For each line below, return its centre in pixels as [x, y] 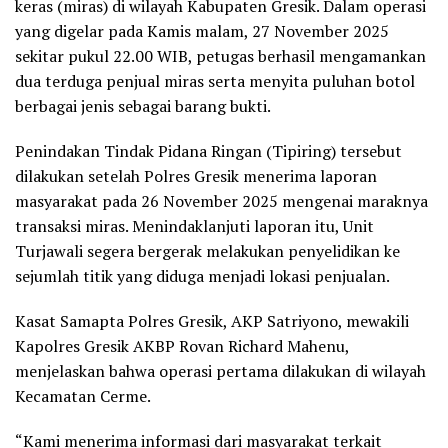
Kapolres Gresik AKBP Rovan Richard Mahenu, [182, 346]
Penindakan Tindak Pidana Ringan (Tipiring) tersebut [208, 151]
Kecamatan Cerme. [83, 396]
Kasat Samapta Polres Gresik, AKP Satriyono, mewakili [212, 321]
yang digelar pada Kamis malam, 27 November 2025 [202, 31]
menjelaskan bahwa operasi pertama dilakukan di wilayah [220, 371]
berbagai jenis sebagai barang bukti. [143, 106]
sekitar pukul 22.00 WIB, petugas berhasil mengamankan [220, 56]
